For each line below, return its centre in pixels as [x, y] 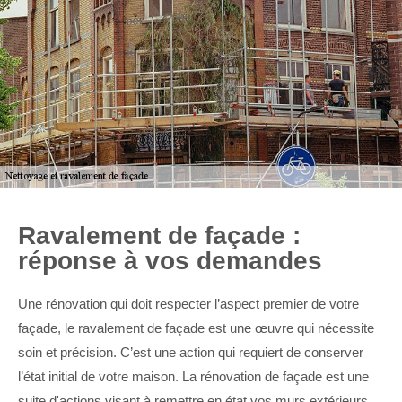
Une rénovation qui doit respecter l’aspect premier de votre [188, 304]
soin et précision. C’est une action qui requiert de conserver [191, 352]
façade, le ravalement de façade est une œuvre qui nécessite [196, 328]
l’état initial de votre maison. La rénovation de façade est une [193, 376]
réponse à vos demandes [170, 261]
